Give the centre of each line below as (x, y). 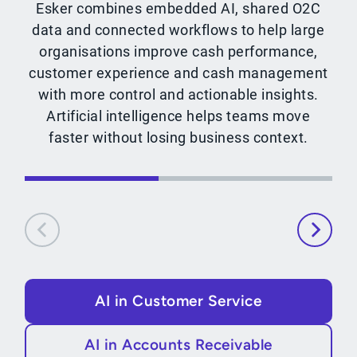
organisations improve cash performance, (178, 52)
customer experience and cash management (178, 73)
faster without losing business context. (178, 138)
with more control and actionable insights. (178, 95)
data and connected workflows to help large (178, 30)
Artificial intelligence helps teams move (178, 116)
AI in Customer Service (178, 301)
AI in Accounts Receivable (178, 345)
